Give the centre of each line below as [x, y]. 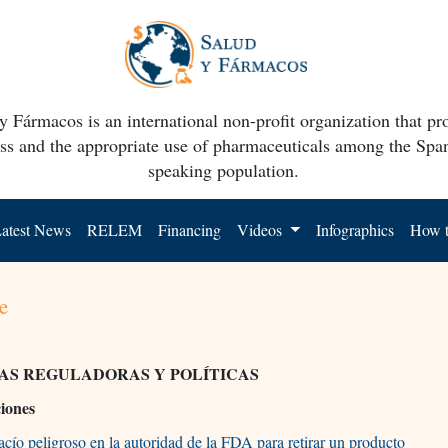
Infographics [355, 229]
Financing [190, 229]
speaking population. [224, 169]
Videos [262, 229]
